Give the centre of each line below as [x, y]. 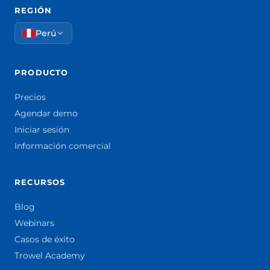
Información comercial [63, 146]
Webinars [34, 223]
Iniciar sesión [42, 129]
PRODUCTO [42, 72]
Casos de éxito [45, 239]
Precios [30, 97]
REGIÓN [33, 10]
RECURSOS [40, 182]
